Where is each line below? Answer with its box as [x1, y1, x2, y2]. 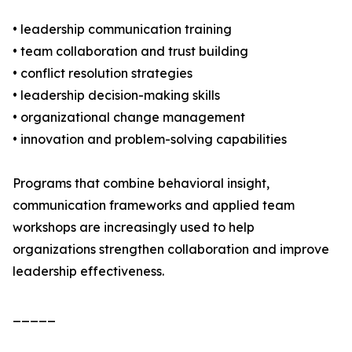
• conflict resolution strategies [13, 65, 192, 82]
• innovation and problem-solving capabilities [13, 131, 287, 148]
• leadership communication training [13, 21, 232, 38]
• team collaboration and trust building [13, 43, 248, 60]
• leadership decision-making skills [13, 87, 220, 104]
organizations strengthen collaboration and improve [13, 241, 329, 258]
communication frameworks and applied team [13, 197, 295, 214]
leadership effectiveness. [13, 263, 164, 280]
